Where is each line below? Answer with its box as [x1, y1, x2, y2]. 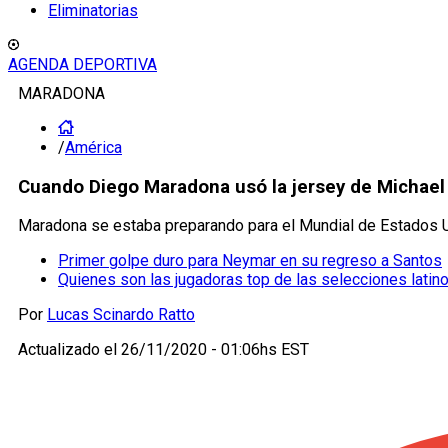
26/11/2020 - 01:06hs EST [121, 340, 309, 360]
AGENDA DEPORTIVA [8, 55, 157, 74]
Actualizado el [18, 340, 121, 360]
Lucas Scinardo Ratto [47, 305, 195, 325]
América [65, 138, 122, 157]
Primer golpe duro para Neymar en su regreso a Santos [58, 251, 442, 271]
